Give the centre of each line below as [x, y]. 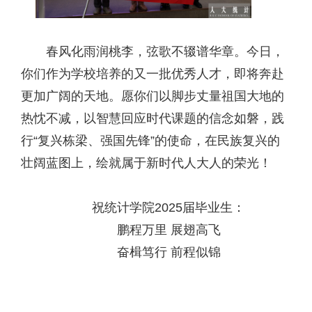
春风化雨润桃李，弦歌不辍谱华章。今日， [165, 51]
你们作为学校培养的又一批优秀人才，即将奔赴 [153, 73]
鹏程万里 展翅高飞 [169, 229]
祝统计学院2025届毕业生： [169, 207]
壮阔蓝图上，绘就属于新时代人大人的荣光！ [146, 163]
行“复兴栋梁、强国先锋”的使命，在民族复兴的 [150, 140]
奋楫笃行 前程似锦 [169, 252]
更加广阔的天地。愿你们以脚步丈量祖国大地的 [153, 96]
